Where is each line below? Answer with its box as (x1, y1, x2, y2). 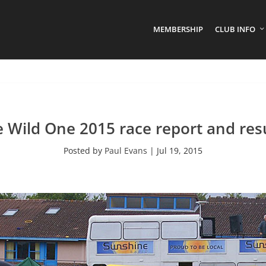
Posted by (64, 145, 104, 156)
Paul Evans (104, 145, 147, 156)
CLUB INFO (215, 23, 255, 34)
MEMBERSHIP (153, 23, 203, 34)
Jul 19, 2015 (157, 145, 202, 156)
